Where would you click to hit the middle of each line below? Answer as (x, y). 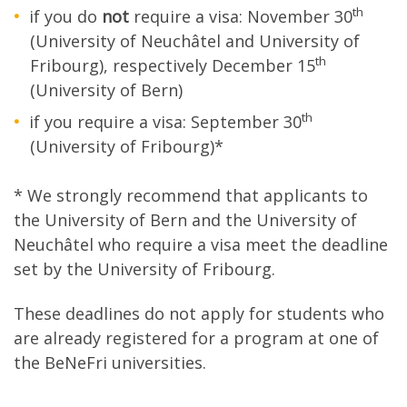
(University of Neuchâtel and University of (195, 41)
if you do (65, 17)
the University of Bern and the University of (185, 219)
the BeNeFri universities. (110, 363)
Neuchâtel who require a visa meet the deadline (201, 244)
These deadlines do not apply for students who (199, 314)
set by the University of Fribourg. (144, 268)
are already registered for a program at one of (196, 338)
